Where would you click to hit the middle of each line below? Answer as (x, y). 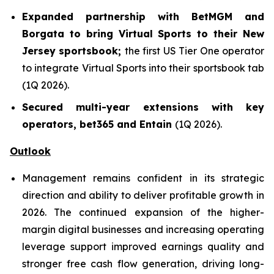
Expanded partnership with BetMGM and (143, 17)
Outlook (30, 151)
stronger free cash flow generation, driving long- (143, 264)
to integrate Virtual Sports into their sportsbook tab (143, 68)
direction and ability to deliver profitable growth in (143, 195)
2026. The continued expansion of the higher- (143, 212)
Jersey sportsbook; (73, 51)
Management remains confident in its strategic (143, 178)
